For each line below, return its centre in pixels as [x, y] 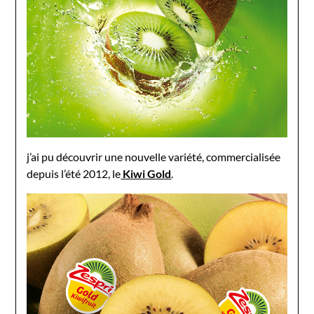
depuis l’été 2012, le [74, 174]
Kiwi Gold [146, 174]
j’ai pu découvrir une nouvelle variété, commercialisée [154, 157]
